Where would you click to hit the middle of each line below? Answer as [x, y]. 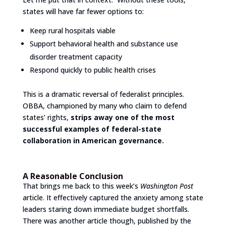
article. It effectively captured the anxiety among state [113, 197]
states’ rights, [46, 117]
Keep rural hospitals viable [72, 30]
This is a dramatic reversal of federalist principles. [103, 94]
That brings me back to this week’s [81, 186]
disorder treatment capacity [76, 56]
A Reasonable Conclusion [73, 176]
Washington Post [166, 186]
